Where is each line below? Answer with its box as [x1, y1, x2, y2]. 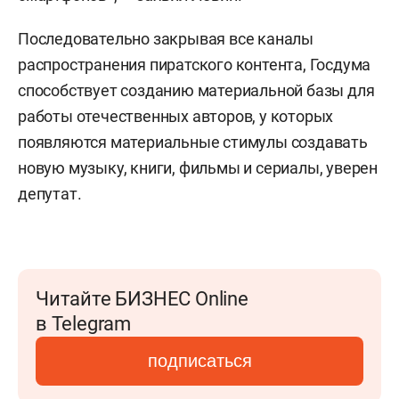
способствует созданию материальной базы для [18, 81, 375, 100]
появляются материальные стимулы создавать [18, 133, 368, 151]
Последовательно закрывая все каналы [18, 29, 313, 48]
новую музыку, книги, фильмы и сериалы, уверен [18, 159, 378, 177]
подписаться [147, 351, 252, 370]
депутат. [18, 184, 82, 203]
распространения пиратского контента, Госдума [18, 55, 371, 74]
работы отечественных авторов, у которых [18, 107, 334, 126]
